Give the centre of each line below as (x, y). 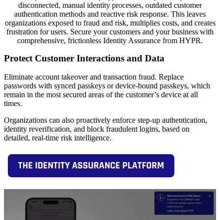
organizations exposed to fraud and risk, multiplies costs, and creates (110, 23)
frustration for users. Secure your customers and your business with (110, 31)
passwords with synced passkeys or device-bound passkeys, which (107, 86)
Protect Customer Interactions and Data (84, 58)
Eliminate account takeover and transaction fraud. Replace (94, 77)
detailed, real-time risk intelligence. (58, 138)
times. (13, 104)
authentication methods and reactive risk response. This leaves (110, 14)
